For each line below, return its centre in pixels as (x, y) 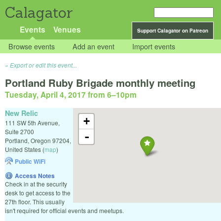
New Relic (21, 113)
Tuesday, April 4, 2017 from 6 (58, 95)
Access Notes (35, 175)
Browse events (32, 46)
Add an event (94, 46)
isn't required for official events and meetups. (64, 210)
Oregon (41, 140)
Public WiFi (30, 161)
